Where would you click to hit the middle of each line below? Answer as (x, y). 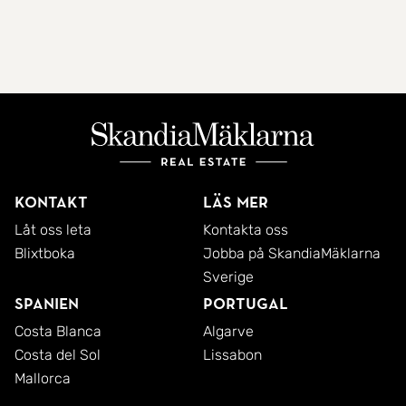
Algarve (228, 331)
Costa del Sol (58, 355)
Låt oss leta (53, 230)
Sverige (228, 277)
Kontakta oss (246, 230)
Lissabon (232, 355)
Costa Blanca (58, 331)
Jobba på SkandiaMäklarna (292, 253)
